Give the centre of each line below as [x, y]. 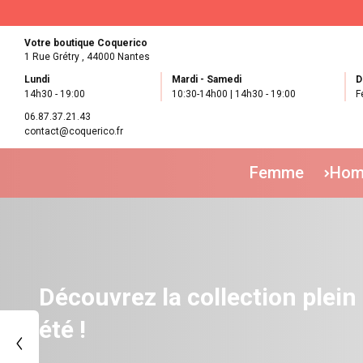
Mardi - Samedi [206, 79]
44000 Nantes [118, 57]
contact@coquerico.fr [74, 131]
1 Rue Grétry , [56, 57]
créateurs [92, 329]
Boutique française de [160, 297]
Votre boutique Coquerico [86, 43]
